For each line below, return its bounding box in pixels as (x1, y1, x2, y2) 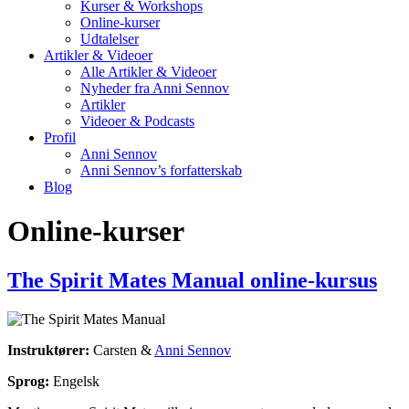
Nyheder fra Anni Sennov (80, 80, 229, 96)
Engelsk (49, 372, 100, 389)
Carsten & (89, 341, 154, 358)
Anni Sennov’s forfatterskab (80, 163, 242, 178)
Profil (44, 130, 76, 145)
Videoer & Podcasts (80, 113, 194, 129)
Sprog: (7, 372, 49, 389)
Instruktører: (7, 341, 89, 358)
